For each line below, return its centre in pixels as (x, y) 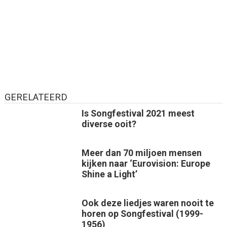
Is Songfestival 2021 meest (138, 113)
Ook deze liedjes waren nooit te (147, 203)
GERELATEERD (36, 98)
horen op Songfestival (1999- (142, 214)
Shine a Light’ (109, 174)
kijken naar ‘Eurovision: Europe (146, 164)
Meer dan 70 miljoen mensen (141, 153)
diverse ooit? (109, 124)
